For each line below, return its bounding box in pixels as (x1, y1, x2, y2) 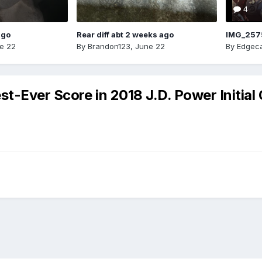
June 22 (135, 41, 165, 51)
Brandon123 (87, 41, 130, 51)
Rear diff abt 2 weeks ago (76, 29, 174, 39)
